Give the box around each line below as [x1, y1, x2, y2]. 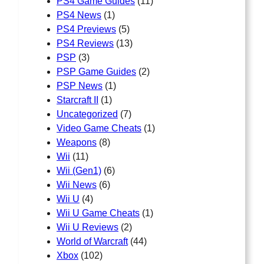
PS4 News [57, 10, 101, 21]
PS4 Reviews [57, 38, 114, 49]
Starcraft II [57, 95, 98, 105]
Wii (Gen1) [57, 166, 101, 176]
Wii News [57, 180, 97, 190]
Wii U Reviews [57, 222, 118, 233]
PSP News [57, 81, 103, 91]
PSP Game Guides [57, 67, 136, 77]
